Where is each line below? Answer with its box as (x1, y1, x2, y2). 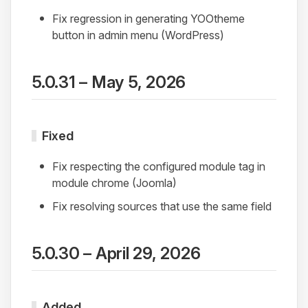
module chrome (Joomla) (52, 176, 177, 190)
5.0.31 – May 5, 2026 (32, 72, 186, 93)
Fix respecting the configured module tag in (52, 159, 265, 174)
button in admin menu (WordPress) (52, 28, 224, 43)
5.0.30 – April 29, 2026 (32, 243, 201, 264)
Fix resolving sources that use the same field (52, 199, 272, 214)
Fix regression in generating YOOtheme (52, 12, 245, 26)
